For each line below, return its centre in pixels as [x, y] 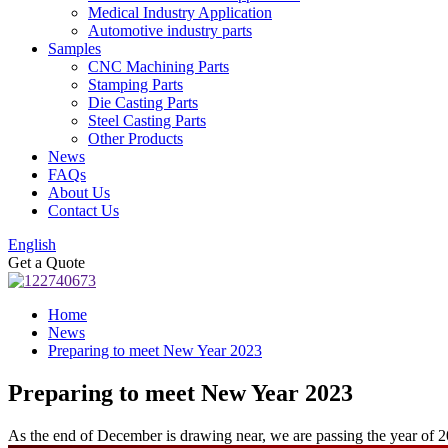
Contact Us [83, 210]
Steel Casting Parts [147, 120]
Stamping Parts [135, 84]
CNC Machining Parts [158, 66]
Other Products [135, 138]
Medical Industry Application [180, 12]
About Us [79, 192]
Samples [74, 48]
